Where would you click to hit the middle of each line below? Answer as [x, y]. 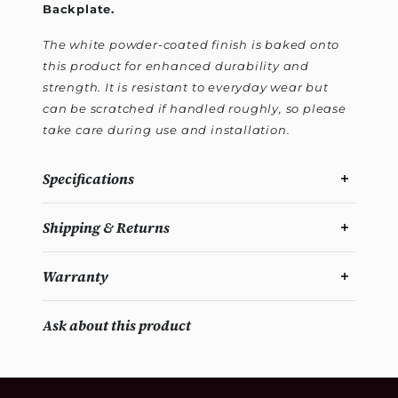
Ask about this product [117, 326]
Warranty [76, 277]
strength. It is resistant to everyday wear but [186, 88]
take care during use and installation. [167, 130]
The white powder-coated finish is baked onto [191, 45]
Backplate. [79, 9]
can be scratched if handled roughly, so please [195, 109]
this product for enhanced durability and [176, 66]
